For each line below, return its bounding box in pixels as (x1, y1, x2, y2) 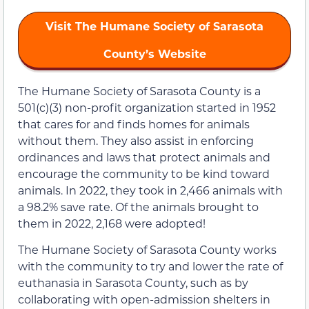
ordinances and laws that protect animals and (18, 149, 270, 164)
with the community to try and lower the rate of (18, 259, 283, 274)
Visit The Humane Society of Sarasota (46, 18, 263, 33)
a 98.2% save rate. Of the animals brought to (18, 199, 259, 214)
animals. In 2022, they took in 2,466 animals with (18, 182, 283, 197)
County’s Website (103, 46, 206, 61)
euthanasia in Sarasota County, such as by (18, 275, 248, 290)
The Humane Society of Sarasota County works (18, 242, 277, 257)
